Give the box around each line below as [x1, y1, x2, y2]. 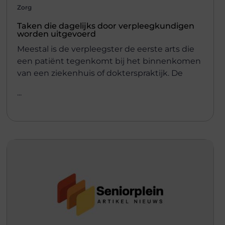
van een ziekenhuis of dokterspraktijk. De [17, 68, 183, 78]
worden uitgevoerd [17, 29, 96, 39]
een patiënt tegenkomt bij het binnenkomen [17, 56, 201, 66]
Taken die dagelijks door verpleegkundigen [17, 21, 194, 31]
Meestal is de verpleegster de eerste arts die [17, 44, 194, 54]
